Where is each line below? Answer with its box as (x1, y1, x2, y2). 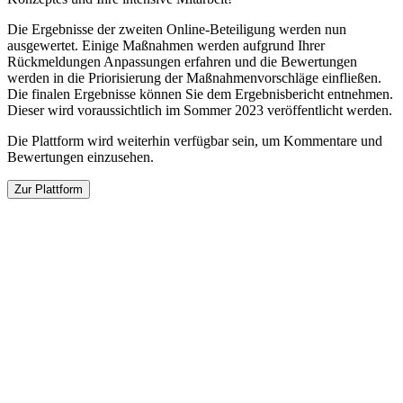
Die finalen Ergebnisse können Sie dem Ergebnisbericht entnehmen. (7, 86, 393, 103)
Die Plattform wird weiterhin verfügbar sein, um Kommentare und (7, 133, 382, 149)
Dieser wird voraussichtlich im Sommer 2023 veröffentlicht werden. (7, 103, 392, 119)
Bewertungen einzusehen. (7, 149, 154, 166)
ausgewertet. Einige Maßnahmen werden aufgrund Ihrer (7, 38, 325, 54)
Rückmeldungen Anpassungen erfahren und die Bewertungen (7, 54, 357, 70)
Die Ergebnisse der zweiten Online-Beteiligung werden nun (7, 22, 346, 38)
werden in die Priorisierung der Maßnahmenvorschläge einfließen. (7, 70, 381, 86)
